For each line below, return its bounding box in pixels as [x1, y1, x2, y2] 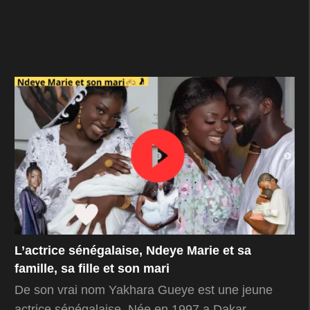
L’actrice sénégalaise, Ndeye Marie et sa [15, 243, 251, 257]
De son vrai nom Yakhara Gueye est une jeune [15, 282, 273, 297]
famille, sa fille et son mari [15, 261, 170, 275]
